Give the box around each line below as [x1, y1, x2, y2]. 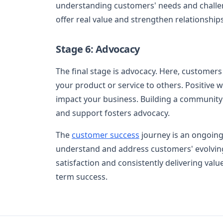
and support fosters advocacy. [56, 107, 170, 118]
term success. [56, 171, 108, 182]
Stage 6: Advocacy [56, 42, 140, 56]
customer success [72, 129, 139, 140]
